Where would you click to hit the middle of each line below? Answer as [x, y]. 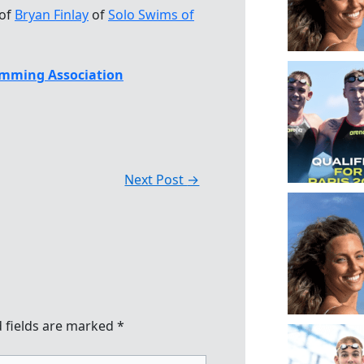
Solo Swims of [151, 15]
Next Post [156, 180]
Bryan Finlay [52, 15]
